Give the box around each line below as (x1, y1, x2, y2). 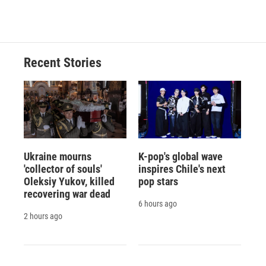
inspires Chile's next (138, 162, 226, 175)
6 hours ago (138, 198, 177, 208)
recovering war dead (24, 187, 110, 200)
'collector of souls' (24, 162, 102, 175)
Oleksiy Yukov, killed (24, 175, 115, 188)
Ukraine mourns (24, 150, 91, 163)
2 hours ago (24, 211, 62, 221)
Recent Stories (24, 55, 102, 71)
